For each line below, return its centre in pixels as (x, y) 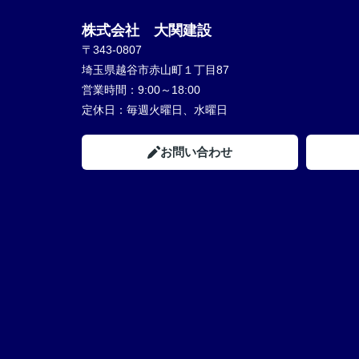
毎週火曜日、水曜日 (177, 110)
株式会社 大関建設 (147, 30)
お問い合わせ (196, 152)
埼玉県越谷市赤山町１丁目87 (157, 70)
